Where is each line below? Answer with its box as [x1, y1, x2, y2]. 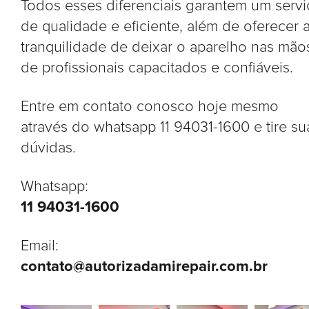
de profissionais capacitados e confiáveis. [21, 60, 293, 76]
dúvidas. [21, 140, 76, 156]
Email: [21, 238, 59, 254]
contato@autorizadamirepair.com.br [21, 259, 268, 275]
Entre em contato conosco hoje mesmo [21, 99, 279, 114]
